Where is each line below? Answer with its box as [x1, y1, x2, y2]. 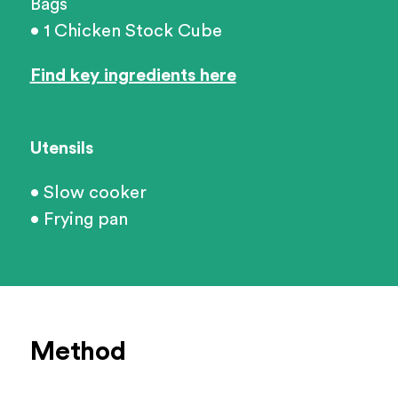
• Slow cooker [29, 184, 147, 203]
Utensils [29, 139, 93, 158]
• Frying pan [29, 211, 128, 229]
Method [29, 338, 126, 366]
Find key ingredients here [29, 67, 236, 85]
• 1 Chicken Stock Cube [29, 22, 222, 41]
